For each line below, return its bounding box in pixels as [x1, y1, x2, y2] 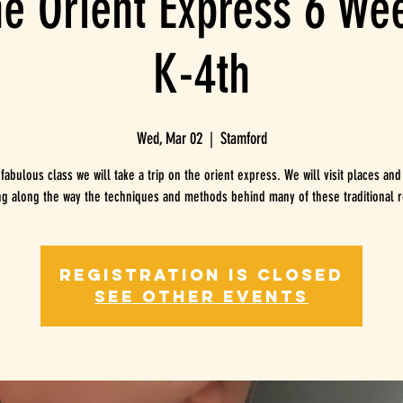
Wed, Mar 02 [136, 129, 202, 148]
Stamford [219, 129, 267, 148]
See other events [94, 286, 309, 307]
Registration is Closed [59, 264, 344, 285]
